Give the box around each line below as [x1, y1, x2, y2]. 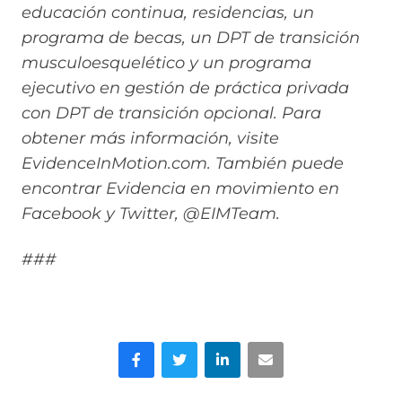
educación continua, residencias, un [22, 3, 314, 23]
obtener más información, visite [22, 128, 279, 149]
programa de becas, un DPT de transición [22, 28, 360, 48]
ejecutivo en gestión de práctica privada [22, 78, 349, 99]
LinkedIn [204, 342, 264, 360]
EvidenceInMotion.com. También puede [22, 153, 344, 174]
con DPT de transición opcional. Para [22, 103, 321, 124]
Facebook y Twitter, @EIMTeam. [22, 204, 280, 224]
